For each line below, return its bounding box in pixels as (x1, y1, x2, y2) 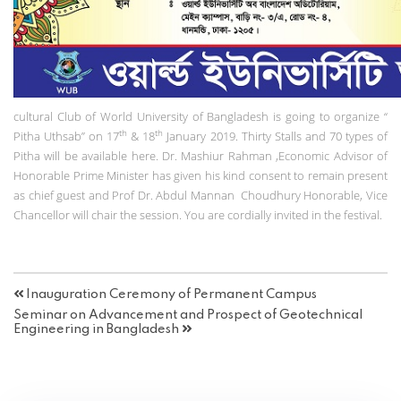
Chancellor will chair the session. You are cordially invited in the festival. (13, 206, 382, 223)
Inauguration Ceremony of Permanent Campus (23, 287, 317, 301)
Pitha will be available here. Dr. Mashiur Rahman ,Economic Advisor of (13, 147, 388, 164)
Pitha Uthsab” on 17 (13, 127, 120, 144)
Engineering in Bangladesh (13, 323, 182, 337)
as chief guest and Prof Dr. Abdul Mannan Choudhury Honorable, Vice (13, 186, 388, 203)
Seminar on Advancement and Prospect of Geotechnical (13, 309, 363, 322)
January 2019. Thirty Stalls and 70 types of (163, 127, 388, 144)
